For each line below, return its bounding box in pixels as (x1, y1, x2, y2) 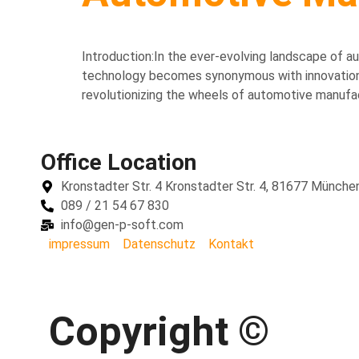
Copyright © (49, 309, 269, 355)
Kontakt (208, 236, 254, 252)
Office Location (41, 149, 196, 175)
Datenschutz (123, 236, 196, 252)
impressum (49, 236, 110, 252)
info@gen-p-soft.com (61, 217, 184, 232)
